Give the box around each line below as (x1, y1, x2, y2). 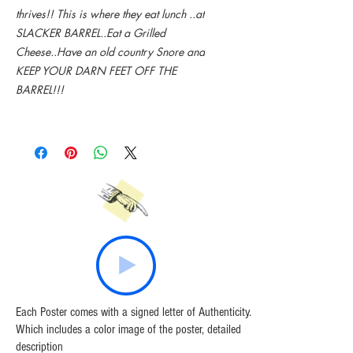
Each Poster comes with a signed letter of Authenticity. (16, 305, 251, 319)
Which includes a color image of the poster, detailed (16, 322, 241, 336)
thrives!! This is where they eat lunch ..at (16, 6, 204, 21)
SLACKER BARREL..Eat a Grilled (16, 25, 165, 40)
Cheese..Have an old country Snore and (16, 44, 205, 59)
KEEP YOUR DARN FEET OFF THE (16, 63, 176, 78)
